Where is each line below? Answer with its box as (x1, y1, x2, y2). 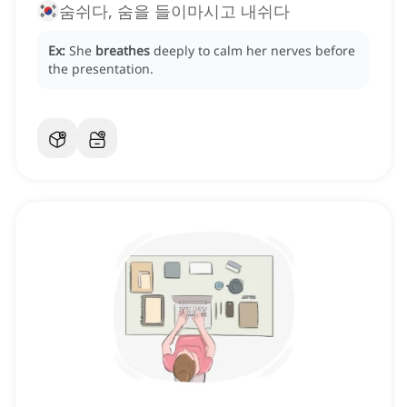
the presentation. (48, 60, 154, 78)
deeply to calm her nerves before (154, 42, 355, 60)
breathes (95, 42, 150, 60)
